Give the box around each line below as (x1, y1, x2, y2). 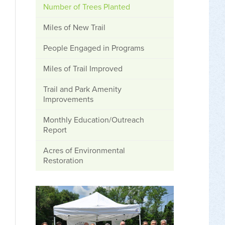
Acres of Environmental (43, 146, 125, 156)
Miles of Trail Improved (43, 64, 123, 74)
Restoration (43, 156, 83, 166)
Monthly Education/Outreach (43, 115, 144, 125)
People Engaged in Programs (43, 43, 144, 53)
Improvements (43, 94, 93, 104)
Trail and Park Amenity (43, 84, 122, 94)
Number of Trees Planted (43, 2, 130, 12)
